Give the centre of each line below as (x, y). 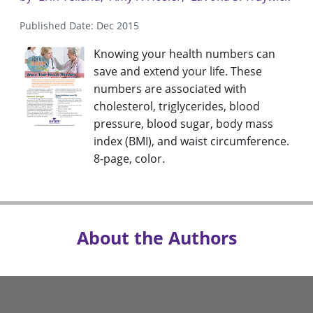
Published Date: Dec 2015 (79, 26)
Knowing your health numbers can (184, 54)
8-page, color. (129, 159)
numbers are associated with (170, 89)
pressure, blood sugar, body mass (183, 124)
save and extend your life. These (178, 72)
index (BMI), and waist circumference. (191, 141)
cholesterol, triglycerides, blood (177, 107)
